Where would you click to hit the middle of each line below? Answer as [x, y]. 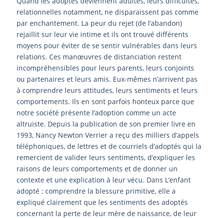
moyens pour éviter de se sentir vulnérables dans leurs [107, 45]
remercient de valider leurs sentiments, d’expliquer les [106, 157]
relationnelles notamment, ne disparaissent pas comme [107, 12]
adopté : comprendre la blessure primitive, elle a [96, 191]
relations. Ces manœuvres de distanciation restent [99, 56]
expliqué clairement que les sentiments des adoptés [102, 202]
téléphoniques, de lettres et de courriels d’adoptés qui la [109, 146]
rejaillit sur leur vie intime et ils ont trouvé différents [102, 34]
